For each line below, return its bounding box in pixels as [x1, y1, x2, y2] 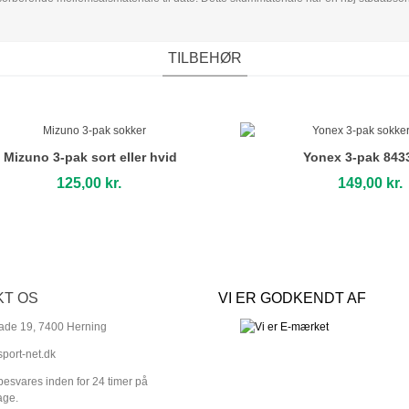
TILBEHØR [167, 50, 242, 66]
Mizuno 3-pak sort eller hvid [4, 150, 177, 164]
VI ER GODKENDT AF [218, 290, 366, 306]
